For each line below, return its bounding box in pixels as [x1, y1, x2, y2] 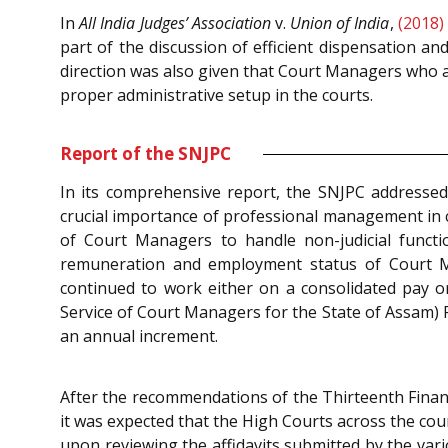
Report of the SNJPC [60, 142, 231, 166]
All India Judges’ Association [79, 11, 271, 34]
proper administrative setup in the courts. [60, 83, 373, 106]
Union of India [290, 11, 390, 34]
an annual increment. [60, 325, 218, 348]
